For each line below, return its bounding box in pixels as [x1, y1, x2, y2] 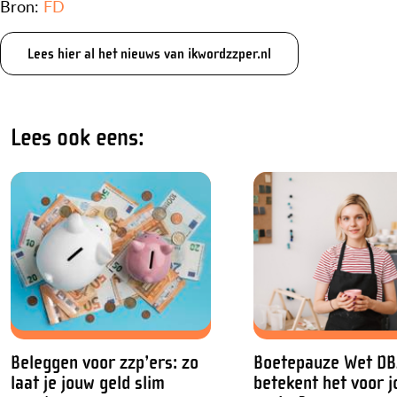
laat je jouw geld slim [11, 371, 165, 394]
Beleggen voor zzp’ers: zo [11, 351, 198, 374]
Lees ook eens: [11, 123, 144, 152]
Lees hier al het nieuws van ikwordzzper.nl [27, 45, 271, 63]
